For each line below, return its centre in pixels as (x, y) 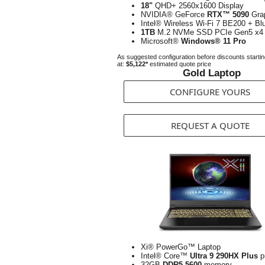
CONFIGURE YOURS (210, 92)
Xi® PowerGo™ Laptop (181, 247)
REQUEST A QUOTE (210, 125)
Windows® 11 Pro (214, 41)
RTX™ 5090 (228, 14)
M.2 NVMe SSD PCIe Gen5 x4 (209, 32)
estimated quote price (180, 64)
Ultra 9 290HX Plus (224, 256)
